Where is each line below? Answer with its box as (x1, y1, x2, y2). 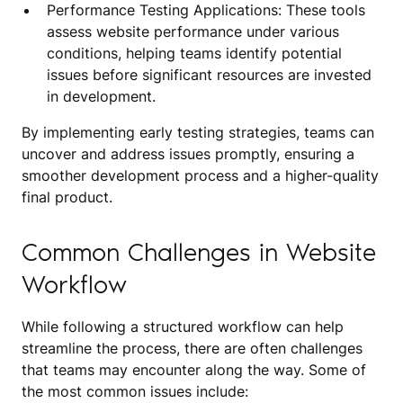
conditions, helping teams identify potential (47, 43, 342, 62)
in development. (47, 86, 156, 105)
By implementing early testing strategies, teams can (22, 122, 374, 141)
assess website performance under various (47, 22, 339, 40)
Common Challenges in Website (22, 237, 376, 267)
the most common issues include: (22, 381, 248, 400)
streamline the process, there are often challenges (22, 338, 363, 357)
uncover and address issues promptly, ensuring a (22, 144, 354, 163)
